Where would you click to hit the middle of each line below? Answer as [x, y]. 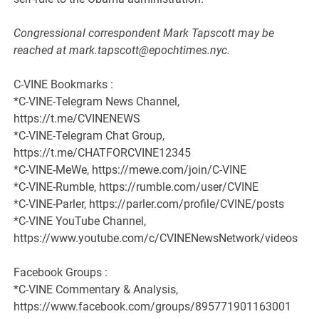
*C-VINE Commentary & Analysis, [96, 290]
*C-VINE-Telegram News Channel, [97, 102]
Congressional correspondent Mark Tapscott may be [144, 33]
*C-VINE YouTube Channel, [80, 221]
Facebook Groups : [61, 273]
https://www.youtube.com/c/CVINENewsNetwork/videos [156, 239]
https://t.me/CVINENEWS [77, 119]
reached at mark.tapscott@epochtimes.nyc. [122, 51]
